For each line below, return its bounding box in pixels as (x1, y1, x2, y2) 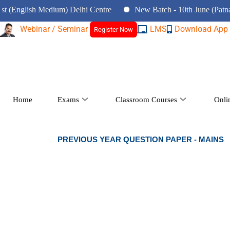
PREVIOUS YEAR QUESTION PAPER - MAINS (57, 135, 224, 144)
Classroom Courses (116, 95, 178, 104)
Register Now (94, 25, 133, 33)
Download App (175, 24, 228, 34)
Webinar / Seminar (20, 24, 90, 34)
